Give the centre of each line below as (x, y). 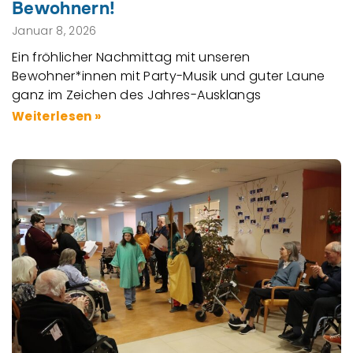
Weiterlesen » (57, 116)
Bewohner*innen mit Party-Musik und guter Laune (169, 76)
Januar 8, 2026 (54, 30)
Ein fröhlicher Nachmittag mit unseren (131, 57)
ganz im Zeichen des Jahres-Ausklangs (137, 95)
